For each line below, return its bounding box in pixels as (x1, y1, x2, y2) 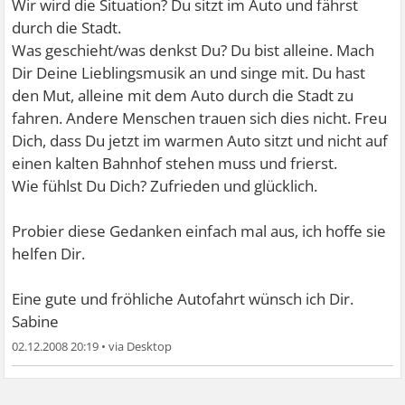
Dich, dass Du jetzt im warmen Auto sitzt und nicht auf (12, 130, 389, 151)
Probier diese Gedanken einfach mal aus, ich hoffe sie (12, 221, 387, 241)
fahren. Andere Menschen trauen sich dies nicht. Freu (12, 108, 388, 128)
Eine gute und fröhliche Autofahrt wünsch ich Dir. (12, 288, 354, 309)
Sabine (12, 311, 60, 332)
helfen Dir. (12, 243, 86, 264)
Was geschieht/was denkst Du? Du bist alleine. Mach (12, 40, 375, 61)
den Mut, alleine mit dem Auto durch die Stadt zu (12, 85, 354, 106)
